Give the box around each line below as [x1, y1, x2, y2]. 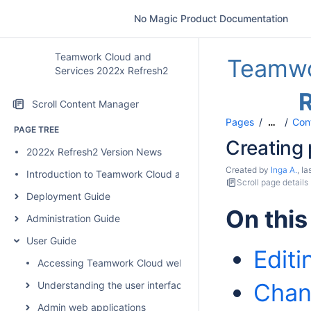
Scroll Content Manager [32, 98, 139, 110]
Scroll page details [237, 177, 308, 187]
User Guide [26, 235, 76, 246]
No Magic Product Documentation [133, 12, 288, 24]
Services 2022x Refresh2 [54, 65, 168, 76]
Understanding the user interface [37, 279, 187, 291]
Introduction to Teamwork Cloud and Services [26, 168, 234, 180]
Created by [226, 165, 271, 175]
